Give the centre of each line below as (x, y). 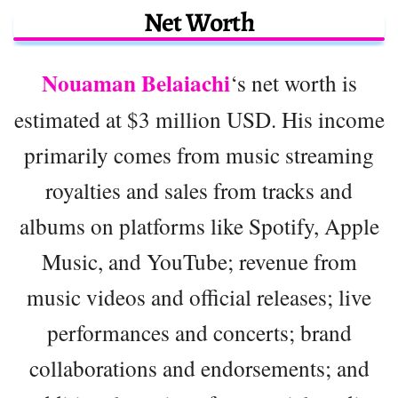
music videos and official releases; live (199, 297)
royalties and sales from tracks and (199, 191)
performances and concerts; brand (199, 333)
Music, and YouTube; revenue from (199, 262)
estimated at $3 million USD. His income (199, 119)
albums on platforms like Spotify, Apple (199, 226)
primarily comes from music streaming (199, 155)
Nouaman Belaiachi (135, 84)
